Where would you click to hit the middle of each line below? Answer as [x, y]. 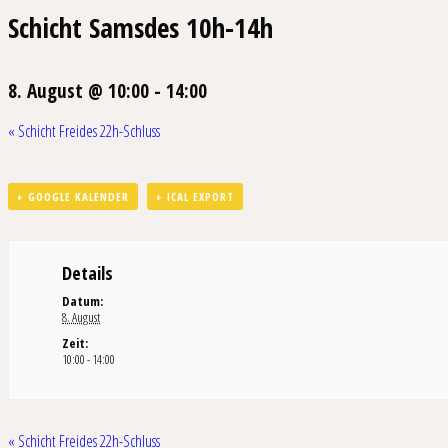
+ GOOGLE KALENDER [73, 196]
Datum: [83, 300]
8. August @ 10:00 [78, 90]
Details [88, 272]
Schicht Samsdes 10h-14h [140, 27]
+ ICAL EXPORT [195, 196]
